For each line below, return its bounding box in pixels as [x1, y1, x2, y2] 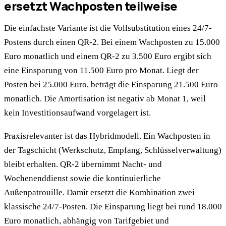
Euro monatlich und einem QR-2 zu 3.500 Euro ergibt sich [4, 51, 211, 62]
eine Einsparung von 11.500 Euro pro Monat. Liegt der [4, 66, 199, 76]
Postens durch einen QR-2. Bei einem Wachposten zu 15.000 [4, 37, 220, 47]
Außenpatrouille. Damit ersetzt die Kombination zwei [4, 188, 195, 198]
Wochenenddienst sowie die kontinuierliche [4, 174, 161, 184]
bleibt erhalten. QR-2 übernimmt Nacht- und [4, 159, 162, 169]
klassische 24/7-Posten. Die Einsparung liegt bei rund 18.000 [4, 202, 222, 212]
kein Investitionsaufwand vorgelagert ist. [4, 108, 151, 118]
